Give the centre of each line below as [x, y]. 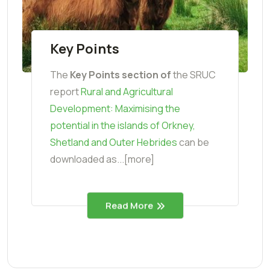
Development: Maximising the [115, 108]
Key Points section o [118, 74]
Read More [129, 206]
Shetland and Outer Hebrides [114, 142]
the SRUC [194, 74]
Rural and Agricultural [127, 91]
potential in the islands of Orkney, [123, 125]
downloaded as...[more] [102, 159]
